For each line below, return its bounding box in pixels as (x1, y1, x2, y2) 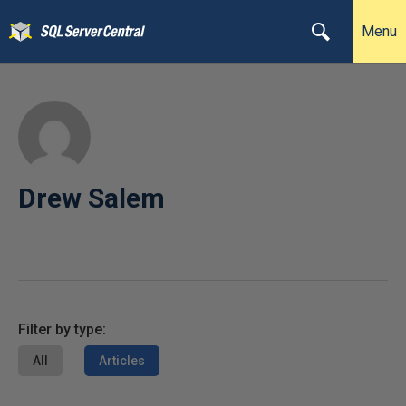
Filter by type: (18, 321, 106, 338)
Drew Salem (18, 182, 165, 214)
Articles (99, 353, 145, 368)
